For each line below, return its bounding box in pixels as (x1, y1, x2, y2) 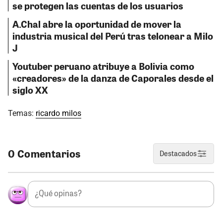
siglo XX (12, 83, 48, 96)
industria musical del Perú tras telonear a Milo (12, 29, 213, 43)
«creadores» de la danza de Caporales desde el (12, 71, 214, 84)
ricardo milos (36, 108, 81, 118)
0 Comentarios (8, 146, 81, 160)
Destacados (160, 148, 197, 158)
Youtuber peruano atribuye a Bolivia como (12, 59, 194, 72)
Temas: (8, 108, 36, 118)
